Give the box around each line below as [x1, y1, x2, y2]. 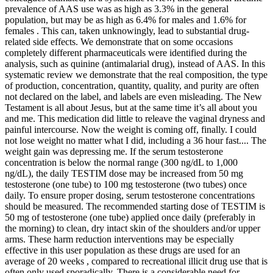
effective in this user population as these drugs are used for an [5, 244, 240, 255]
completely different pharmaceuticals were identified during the [5, 47, 247, 58]
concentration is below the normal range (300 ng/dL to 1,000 [5, 157, 238, 168]
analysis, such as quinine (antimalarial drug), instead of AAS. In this [5, 58, 265, 69]
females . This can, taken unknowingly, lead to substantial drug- [5, 25, 249, 36]
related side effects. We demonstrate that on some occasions [5, 36, 233, 47]
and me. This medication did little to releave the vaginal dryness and [5, 113, 265, 124]
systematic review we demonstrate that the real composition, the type [5, 69, 268, 80]
